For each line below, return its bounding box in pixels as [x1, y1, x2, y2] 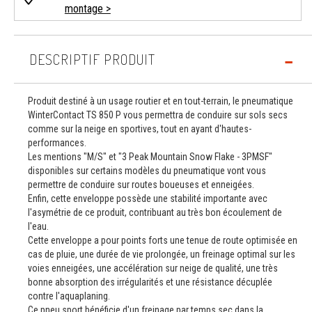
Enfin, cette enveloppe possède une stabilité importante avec [28, 193, 267, 204]
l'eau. [28, 221, 49, 232]
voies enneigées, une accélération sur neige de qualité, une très [28, 263, 278, 274]
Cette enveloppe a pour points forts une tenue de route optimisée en [28, 235, 297, 246]
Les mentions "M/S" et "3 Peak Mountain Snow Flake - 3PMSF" [28, 151, 272, 162]
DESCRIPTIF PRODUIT [29, 50, 155, 68]
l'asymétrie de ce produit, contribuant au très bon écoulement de [28, 207, 282, 218]
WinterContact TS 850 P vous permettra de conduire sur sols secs [28, 109, 288, 120]
